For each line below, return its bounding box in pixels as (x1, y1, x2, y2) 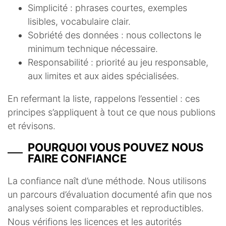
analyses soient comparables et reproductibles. (8, 203, 204, 214)
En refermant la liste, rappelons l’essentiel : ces (8, 93, 200, 104)
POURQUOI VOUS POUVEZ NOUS (28, 141, 203, 154)
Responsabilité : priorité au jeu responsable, (28, 57, 208, 68)
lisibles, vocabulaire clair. (28, 16, 131, 27)
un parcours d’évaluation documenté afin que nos (8, 189, 212, 200)
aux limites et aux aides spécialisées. (28, 71, 179, 82)
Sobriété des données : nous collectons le (28, 30, 201, 41)
